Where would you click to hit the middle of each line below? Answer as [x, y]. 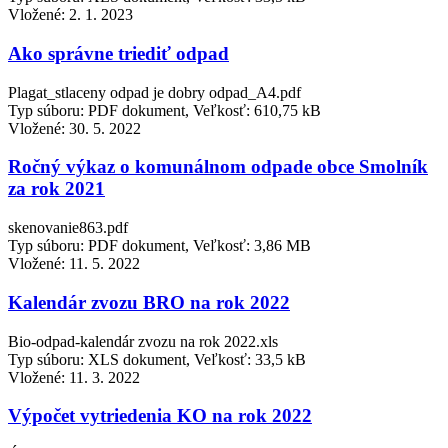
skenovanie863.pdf [68, 228]
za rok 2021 [56, 189]
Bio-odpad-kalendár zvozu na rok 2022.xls [143, 341]
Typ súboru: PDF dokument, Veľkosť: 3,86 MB [159, 246]
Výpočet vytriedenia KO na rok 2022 [160, 416]
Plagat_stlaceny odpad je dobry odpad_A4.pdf [154, 92]
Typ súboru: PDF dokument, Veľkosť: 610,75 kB [164, 110]
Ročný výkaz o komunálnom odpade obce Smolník [218, 167]
